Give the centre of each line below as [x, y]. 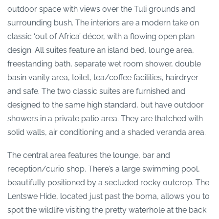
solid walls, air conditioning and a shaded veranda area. [107, 132]
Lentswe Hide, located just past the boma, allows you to [109, 196]
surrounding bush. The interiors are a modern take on [103, 22]
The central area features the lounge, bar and [89, 155]
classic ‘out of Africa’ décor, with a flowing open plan [101, 36]
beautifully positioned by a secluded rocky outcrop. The [108, 182]
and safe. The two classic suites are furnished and [96, 91]
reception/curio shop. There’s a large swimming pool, [104, 169]
